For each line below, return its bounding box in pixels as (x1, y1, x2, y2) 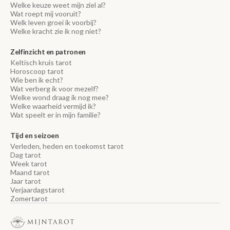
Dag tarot (10, 150, 41, 159)
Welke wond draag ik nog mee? (10, 93, 109, 102)
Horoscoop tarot (10, 67, 64, 75)
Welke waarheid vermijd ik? (10, 102, 96, 110)
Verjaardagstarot (10, 185, 65, 194)
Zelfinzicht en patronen (10, 47, 86, 56)
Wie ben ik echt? (10, 75, 63, 84)
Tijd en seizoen (10, 131, 59, 140)
